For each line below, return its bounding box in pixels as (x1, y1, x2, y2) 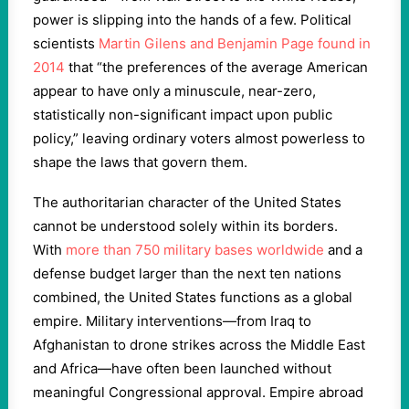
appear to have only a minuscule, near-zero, (33, 82, 316, 100)
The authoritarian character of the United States (33, 194, 341, 211)
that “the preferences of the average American (65, 58, 368, 76)
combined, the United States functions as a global (33, 288, 352, 306)
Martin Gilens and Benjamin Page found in (99, 35, 371, 52)
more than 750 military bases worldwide (66, 241, 324, 258)
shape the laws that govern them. (33, 153, 247, 171)
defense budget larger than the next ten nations (33, 265, 341, 282)
